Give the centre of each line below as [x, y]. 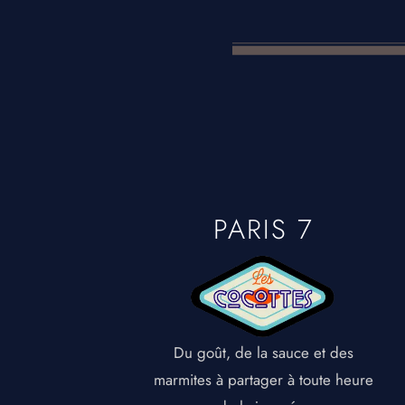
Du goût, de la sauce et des [263, 353]
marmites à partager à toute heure [263, 380]
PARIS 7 [263, 230]
